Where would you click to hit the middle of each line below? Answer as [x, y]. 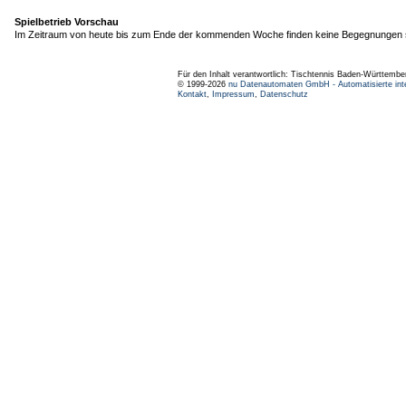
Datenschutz [284, 94]
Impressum [233, 94]
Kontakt [192, 94]
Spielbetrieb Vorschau [67, 22]
